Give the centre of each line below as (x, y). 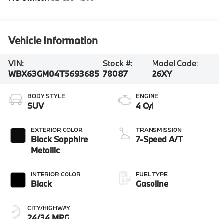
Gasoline (152, 184)
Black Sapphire (59, 139)
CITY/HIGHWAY (49, 208)
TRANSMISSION (159, 130)
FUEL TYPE (152, 174)
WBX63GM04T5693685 (54, 74)
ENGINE (147, 96)
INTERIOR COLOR (56, 174)
